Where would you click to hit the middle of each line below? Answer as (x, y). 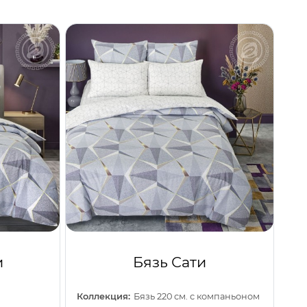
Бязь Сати (169, 262)
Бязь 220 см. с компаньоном (197, 296)
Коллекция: (103, 296)
